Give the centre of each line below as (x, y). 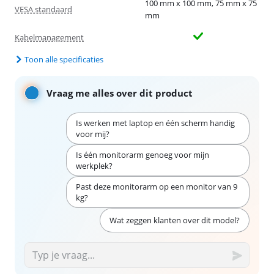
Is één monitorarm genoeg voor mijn (142, 154)
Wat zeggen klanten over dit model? (174, 220)
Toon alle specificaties (64, 59)
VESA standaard (43, 9)
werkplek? (94, 165)
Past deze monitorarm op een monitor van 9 (156, 186)
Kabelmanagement (49, 37)
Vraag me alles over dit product (120, 93)
